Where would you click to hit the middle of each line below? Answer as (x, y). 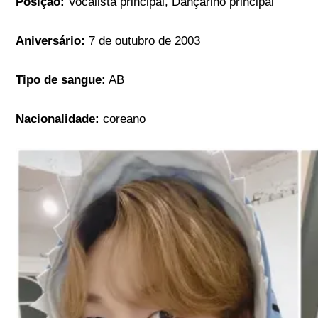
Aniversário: (51, 41)
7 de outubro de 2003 (143, 41)
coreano (123, 119)
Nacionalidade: (58, 119)
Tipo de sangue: (61, 80)
